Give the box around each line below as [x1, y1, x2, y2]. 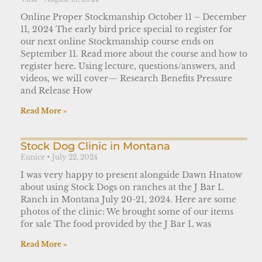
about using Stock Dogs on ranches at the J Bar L [20, 181, 223, 192]
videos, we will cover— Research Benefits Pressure [20, 73, 232, 84]
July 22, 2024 [52, 152, 98, 161]
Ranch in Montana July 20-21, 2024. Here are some [20, 194, 236, 205]
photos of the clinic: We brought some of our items [20, 206, 233, 217]
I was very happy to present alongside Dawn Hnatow [20, 169, 242, 180]
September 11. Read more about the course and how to [20, 48, 247, 59]
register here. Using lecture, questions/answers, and [20, 60, 235, 71]
